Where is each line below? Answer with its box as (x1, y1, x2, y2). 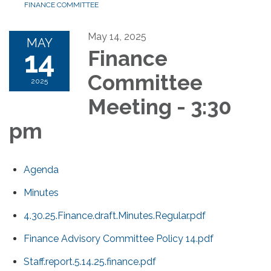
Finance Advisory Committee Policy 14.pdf (24, 233, 214, 245)
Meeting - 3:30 (88, 94, 232, 120)
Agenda (24, 164, 59, 176)
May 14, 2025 (88, 31, 146, 43)
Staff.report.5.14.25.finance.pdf (24, 256, 156, 268)
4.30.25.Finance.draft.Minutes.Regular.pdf (24, 210, 206, 222)
